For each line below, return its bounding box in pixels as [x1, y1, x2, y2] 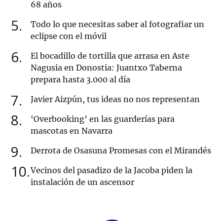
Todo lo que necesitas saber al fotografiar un [31, 19, 204, 30]
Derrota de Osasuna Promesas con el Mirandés [31, 146, 211, 156]
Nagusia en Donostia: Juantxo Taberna [31, 63, 182, 73]
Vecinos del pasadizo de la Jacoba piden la [31, 165, 192, 176]
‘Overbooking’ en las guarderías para [31, 114, 175, 124]
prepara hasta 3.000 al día [31, 74, 130, 85]
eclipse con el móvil [31, 31, 107, 41]
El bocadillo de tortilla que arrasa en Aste [31, 51, 189, 61]
